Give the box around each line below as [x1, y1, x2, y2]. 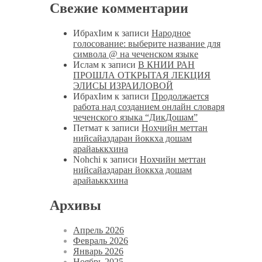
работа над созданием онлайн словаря [73, 102, 225, 112]
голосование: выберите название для [73, 39, 220, 49]
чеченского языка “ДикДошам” [73, 112, 198, 123]
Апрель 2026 [73, 225, 124, 235]
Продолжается [151, 91, 209, 102]
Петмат [73, 123, 102, 133]
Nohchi [73, 154, 101, 165]
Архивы [50, 197, 101, 213]
